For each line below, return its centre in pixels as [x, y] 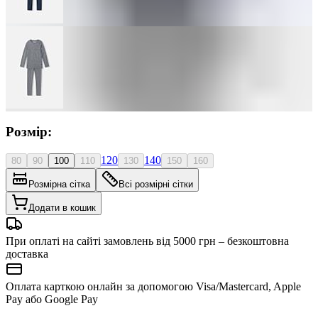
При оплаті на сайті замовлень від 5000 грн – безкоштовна [147, 241]
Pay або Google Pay [52, 300]
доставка [27, 254]
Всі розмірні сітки [156, 185]
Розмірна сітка [59, 185]
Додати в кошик [62, 208]
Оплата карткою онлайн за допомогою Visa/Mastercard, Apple [153, 287]
